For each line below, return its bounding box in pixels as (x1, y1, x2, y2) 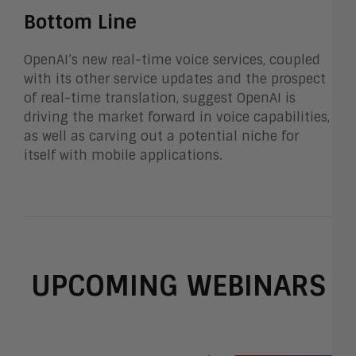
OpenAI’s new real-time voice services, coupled (24, 51, 320, 68)
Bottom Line (24, 9, 137, 34)
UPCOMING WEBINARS (30, 267, 326, 304)
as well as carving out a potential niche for (24, 127, 299, 145)
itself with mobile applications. (24, 146, 222, 164)
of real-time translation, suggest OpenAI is (24, 89, 296, 106)
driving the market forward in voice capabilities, (24, 108, 330, 126)
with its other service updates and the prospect (24, 70, 326, 87)
